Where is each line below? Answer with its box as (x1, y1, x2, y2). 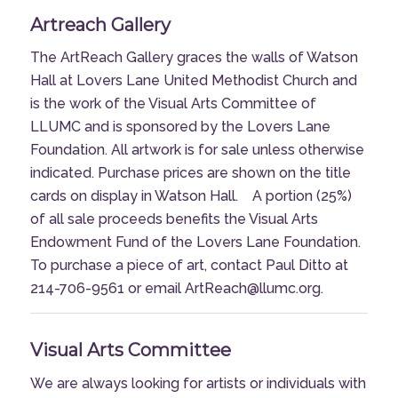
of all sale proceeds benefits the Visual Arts (29, 211, 318, 228)
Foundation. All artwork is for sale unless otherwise (29, 141, 364, 159)
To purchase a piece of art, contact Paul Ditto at (29, 257, 348, 275)
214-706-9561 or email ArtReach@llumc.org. (29, 280, 323, 298)
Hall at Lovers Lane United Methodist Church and (29, 72, 357, 90)
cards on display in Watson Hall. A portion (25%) (29, 187, 352, 205)
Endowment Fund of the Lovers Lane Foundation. (29, 234, 364, 251)
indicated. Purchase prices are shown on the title (29, 164, 351, 182)
